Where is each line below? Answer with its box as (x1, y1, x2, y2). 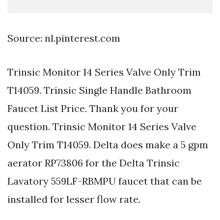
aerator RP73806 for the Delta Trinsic (7, 157, 180, 169)
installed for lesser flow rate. (7, 193, 140, 206)
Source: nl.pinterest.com (7, 32, 120, 45)
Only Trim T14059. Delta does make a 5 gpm (7, 138, 208, 151)
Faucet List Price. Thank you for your (7, 102, 178, 115)
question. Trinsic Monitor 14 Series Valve (7, 120, 196, 133)
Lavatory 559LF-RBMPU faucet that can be (7, 175, 202, 188)
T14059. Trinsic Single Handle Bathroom (7, 84, 192, 97)
